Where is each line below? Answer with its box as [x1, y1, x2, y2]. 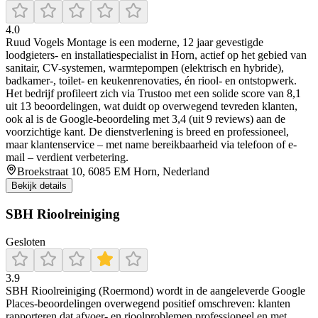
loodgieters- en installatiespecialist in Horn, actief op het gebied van [6, 49, 307, 62]
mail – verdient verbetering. [6, 151, 128, 164]
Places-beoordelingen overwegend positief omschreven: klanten [6, 297, 290, 309]
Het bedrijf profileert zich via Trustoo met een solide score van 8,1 [6, 87, 301, 100]
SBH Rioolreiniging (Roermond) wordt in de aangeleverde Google [6, 284, 305, 297]
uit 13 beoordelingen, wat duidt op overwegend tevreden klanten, [6, 100, 297, 113]
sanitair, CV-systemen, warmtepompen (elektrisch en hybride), [6, 62, 284, 75]
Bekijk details [11, 180, 67, 192]
